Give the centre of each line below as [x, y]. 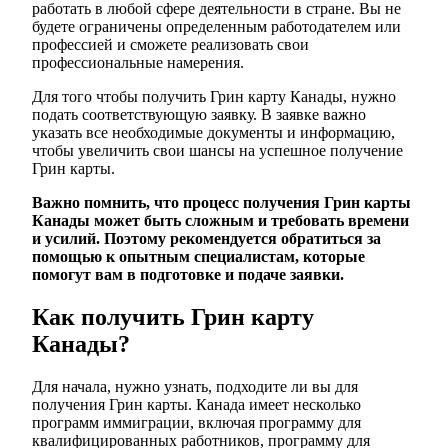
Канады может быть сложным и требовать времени [220, 220]
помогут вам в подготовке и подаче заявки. [188, 274]
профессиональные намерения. [138, 62]
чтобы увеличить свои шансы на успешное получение [217, 150]
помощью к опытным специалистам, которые [198, 256]
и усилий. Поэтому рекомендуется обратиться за [206, 238]
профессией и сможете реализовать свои [170, 44]
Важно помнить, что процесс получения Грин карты [221, 202]
